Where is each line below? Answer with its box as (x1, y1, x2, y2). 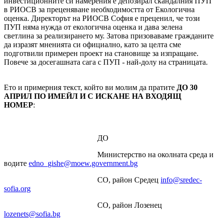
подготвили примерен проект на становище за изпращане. (4, 49, 199, 57)
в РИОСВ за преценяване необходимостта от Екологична (4, 5, 195, 14)
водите (4, 159, 29, 167)
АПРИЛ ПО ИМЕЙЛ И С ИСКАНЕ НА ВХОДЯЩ (4, 91, 182, 100)
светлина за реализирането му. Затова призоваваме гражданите (4, 31, 214, 40)
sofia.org (4, 184, 31, 193)
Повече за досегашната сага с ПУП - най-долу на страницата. (4, 57, 208, 66)
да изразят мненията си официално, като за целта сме (4, 40, 181, 49)
